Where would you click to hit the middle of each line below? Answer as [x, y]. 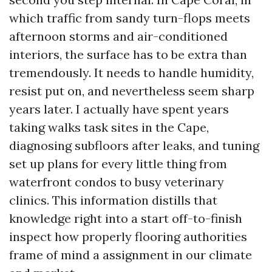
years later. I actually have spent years [119, 109]
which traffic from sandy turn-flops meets [130, 18]
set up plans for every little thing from [118, 164]
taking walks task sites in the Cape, [109, 127]
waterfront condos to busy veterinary [117, 182]
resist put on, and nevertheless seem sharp [132, 91]
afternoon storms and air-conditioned [118, 36]
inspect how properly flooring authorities [128, 236]
